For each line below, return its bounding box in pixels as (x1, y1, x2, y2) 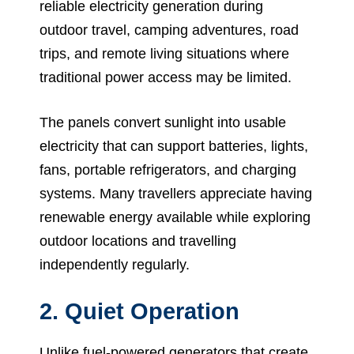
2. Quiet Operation (40, 298, 239, 324)
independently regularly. (40, 256, 190, 273)
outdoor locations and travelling (40, 232, 236, 249)
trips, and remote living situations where (40, 45, 289, 62)
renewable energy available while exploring (40, 209, 311, 225)
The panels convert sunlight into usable (40, 114, 286, 130)
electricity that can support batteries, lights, (40, 137, 308, 154)
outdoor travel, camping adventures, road (40, 21, 299, 38)
